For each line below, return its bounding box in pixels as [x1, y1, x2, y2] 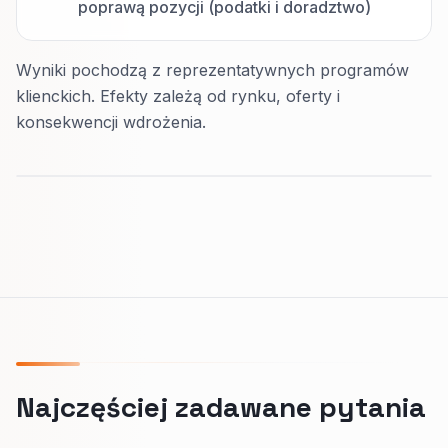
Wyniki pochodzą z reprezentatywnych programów [16, 60, 409, 80]
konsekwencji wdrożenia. [16, 112, 206, 132]
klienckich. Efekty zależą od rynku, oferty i [16, 86, 340, 106]
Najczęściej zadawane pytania [16, 389, 426, 425]
